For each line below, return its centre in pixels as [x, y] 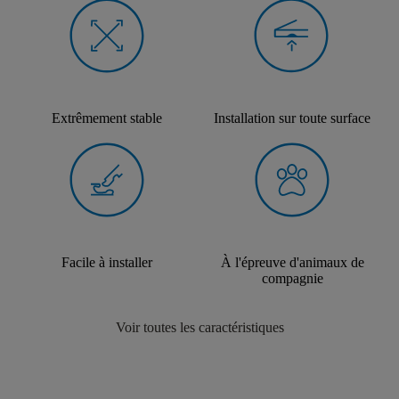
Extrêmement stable [107, 118]
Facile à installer [107, 263]
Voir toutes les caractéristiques [199, 328]
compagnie [292, 279]
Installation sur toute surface [292, 118]
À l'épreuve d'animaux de [292, 263]
